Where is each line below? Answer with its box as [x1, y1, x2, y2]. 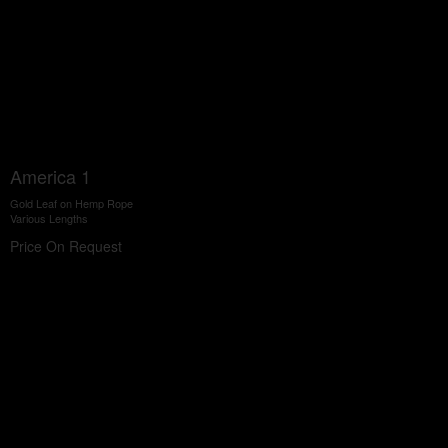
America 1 [10, 163, 91, 189]
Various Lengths [10, 210, 88, 226]
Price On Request [10, 236, 122, 256]
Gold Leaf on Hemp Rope [10, 195, 133, 211]
